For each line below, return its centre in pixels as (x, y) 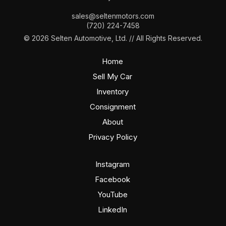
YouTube (112, 195)
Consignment (112, 107)
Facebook (112, 180)
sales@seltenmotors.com (113, 16)
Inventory (112, 92)
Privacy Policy (112, 137)
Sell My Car (112, 77)
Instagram (112, 164)
